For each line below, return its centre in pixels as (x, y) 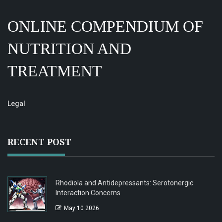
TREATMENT (55, 71)
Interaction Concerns (88, 193)
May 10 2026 (82, 208)
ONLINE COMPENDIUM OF (105, 27)
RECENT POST (39, 142)
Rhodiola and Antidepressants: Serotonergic (124, 183)
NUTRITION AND (69, 49)
